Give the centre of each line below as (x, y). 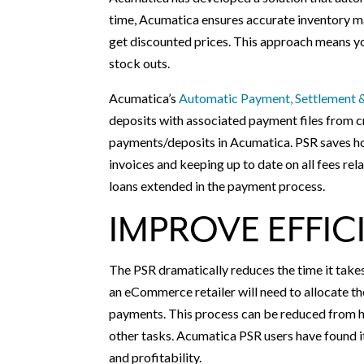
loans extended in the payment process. (217, 186)
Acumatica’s (144, 98)
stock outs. (141, 63)
